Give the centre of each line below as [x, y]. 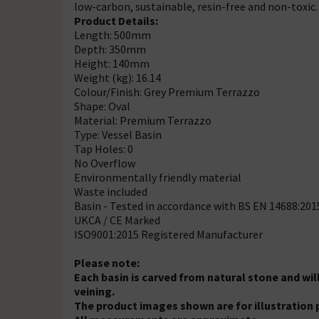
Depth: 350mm [110, 49]
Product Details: [116, 21]
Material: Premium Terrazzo [143, 120]
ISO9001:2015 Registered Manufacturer [169, 234]
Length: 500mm [113, 35]
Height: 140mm [112, 63]
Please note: [108, 263]
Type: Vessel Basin [118, 135]
